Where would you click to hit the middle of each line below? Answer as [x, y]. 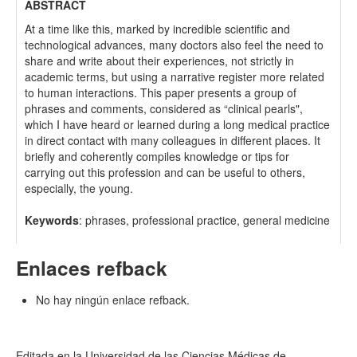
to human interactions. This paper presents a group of [161, 92]
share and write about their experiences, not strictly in [159, 61]
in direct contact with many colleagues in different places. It [173, 140]
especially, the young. [79, 188]
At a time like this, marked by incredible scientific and [157, 29]
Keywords [52, 220]
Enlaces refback [92, 268]
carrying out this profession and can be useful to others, [165, 172]
